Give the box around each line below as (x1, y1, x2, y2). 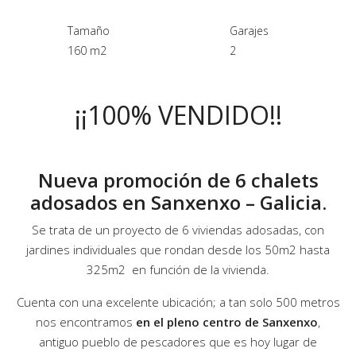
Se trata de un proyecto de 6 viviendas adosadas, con (32, 222, 324, 238)
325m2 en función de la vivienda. (87, 261, 269, 278)
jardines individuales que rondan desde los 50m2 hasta (26, 242, 330, 258)
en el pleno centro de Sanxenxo (136, 314, 318, 331)
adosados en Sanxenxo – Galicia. (29, 189, 327, 216)
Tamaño (68, 23, 110, 39)
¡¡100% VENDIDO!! (74, 98, 282, 133)
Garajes (230, 23, 269, 39)
